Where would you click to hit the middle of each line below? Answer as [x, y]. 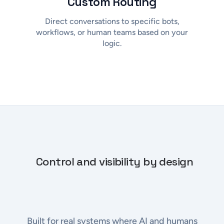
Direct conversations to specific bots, [112, 21]
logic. [112, 43]
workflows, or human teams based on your [112, 32]
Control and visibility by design [114, 161]
